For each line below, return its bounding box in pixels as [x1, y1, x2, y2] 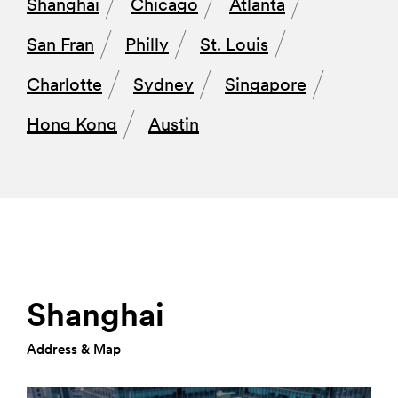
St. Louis [200, 33, 268, 56]
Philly [125, 33, 169, 56]
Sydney [133, 73, 194, 96]
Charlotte [27, 73, 102, 96]
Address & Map [27, 340, 121, 357]
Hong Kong [27, 113, 117, 136]
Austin [148, 113, 199, 136]
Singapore [225, 73, 306, 96]
